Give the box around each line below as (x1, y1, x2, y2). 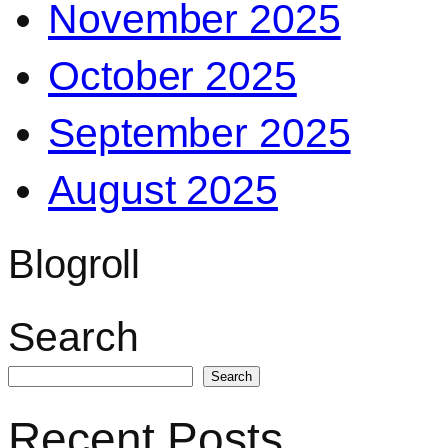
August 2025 (48, 167, 278, 214)
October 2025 (48, 53, 297, 100)
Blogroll (8, 242, 141, 287)
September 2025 (48, 110, 351, 157)
